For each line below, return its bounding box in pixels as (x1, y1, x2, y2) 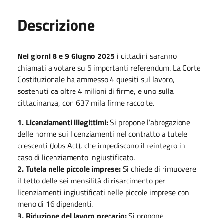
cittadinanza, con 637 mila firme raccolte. (18, 96, 154, 109)
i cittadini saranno (115, 50, 177, 62)
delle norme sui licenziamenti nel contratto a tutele (18, 127, 187, 140)
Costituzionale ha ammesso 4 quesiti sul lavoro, (18, 73, 175, 85)
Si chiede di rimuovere (121, 163, 196, 175)
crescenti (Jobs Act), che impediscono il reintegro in (18, 139, 185, 151)
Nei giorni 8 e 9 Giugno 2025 (18, 50, 115, 62)
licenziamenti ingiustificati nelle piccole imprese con (18, 186, 189, 198)
